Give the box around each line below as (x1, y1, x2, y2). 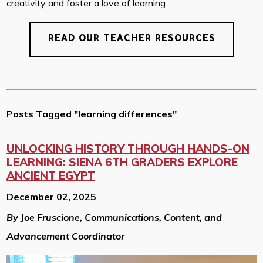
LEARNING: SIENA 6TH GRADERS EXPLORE (6, 155, 238, 170)
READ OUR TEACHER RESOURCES (48, 34, 215, 45)
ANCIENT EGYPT (6, 168, 96, 183)
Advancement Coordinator (6, 230, 125, 242)
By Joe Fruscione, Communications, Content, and (6, 211, 222, 224)
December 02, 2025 (6, 191, 97, 203)
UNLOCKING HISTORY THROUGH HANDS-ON (6, 141, 250, 156)
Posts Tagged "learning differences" (6, 108, 177, 120)
